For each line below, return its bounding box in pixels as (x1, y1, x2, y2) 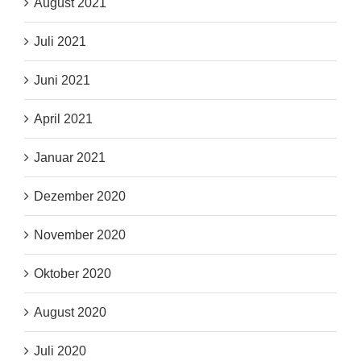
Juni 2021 (34, 73, 90, 88)
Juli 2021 (34, 35, 86, 49)
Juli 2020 (34, 344, 86, 359)
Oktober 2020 (34, 267, 111, 281)
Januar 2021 (34, 151, 106, 165)
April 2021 (34, 112, 93, 127)
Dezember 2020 (34, 189, 126, 204)
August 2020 (34, 305, 106, 320)
